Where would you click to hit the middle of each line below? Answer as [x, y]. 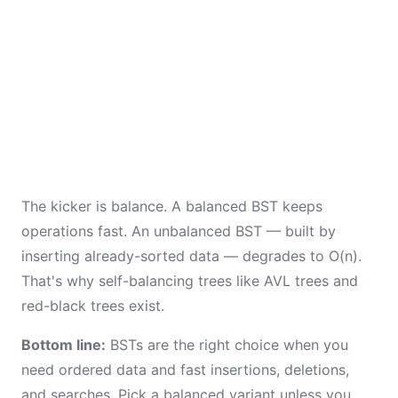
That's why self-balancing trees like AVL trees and [190, 281]
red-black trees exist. [93, 306]
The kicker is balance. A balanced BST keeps [172, 206]
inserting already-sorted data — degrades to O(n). [191, 256]
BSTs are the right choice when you [227, 345]
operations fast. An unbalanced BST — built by [179, 231]
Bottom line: [64, 345]
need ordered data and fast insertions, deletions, [185, 370]
